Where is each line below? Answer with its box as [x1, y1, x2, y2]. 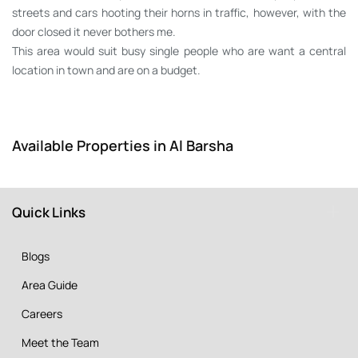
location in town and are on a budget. [12, 62, 201, 78]
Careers [22, 305, 62, 321]
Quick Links [12, 202, 86, 221]
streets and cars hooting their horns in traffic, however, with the [12, 4, 346, 20]
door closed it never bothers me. [12, 23, 176, 39]
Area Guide [22, 276, 78, 292]
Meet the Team [22, 334, 99, 350]
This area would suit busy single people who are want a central [12, 42, 346, 58]
